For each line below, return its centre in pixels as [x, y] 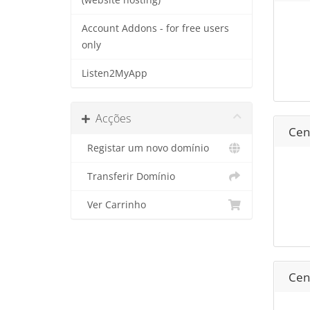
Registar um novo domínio [145, 148]
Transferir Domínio [128, 176]
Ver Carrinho [114, 205]
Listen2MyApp [115, 73]
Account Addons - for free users [155, 28]
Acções [110, 118]
